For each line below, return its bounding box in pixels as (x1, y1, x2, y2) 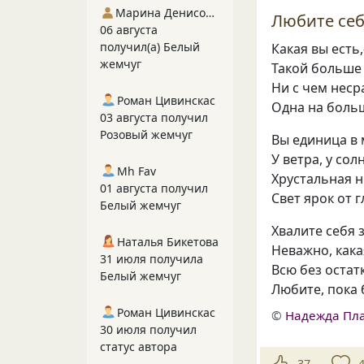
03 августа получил (100, 110, 208, 125)
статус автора (100, 339, 177, 354)
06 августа (100, 22, 158, 37)
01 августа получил (100, 180, 208, 196)
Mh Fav (117, 163, 156, 179)
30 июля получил (100, 322, 197, 337)
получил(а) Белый (100, 39, 200, 54)
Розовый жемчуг (100, 127, 193, 142)
